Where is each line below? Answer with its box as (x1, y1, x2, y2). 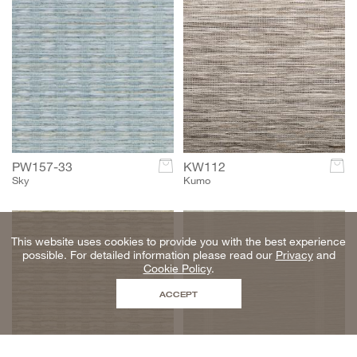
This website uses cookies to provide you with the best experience (11, 234, 346, 248)
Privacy (275, 248, 313, 261)
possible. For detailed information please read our (22, 248, 276, 261)
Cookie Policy (143, 261, 211, 275)
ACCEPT (159, 288, 198, 299)
